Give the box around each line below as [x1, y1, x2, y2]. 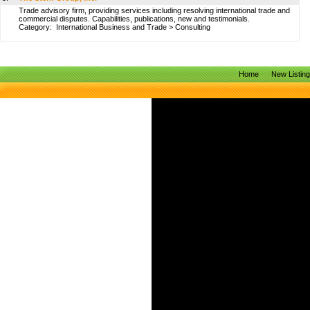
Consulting [175, 23, 210, 31]
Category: [19, 23, 56, 31]
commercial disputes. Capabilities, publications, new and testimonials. [19, 15, 250, 23]
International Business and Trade [56, 23, 167, 31]
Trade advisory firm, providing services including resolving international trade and [19, 6, 290, 15]
